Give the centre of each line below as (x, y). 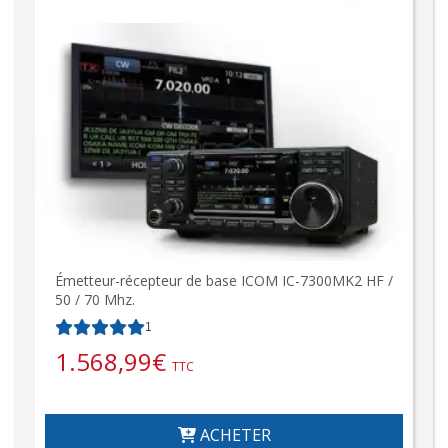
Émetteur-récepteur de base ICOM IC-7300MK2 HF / (224, 280)
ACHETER (233, 434)
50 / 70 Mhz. (95, 299)
